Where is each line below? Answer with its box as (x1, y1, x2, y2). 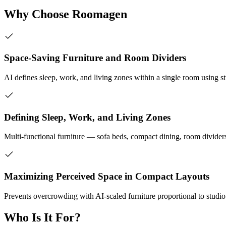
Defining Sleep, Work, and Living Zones (4, 111, 171, 123)
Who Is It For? (4, 210, 81, 224)
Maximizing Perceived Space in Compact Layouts (4, 171, 209, 182)
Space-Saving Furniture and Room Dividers (4, 52, 186, 64)
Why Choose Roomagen (4, 7, 127, 21)
